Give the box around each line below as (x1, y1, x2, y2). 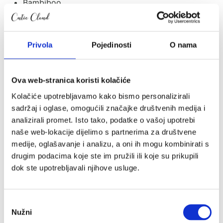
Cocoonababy (23, 128, 76, 139)
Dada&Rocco (23, 188, 72, 199)
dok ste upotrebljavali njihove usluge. (11, 163, 139, 172)
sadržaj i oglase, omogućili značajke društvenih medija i (11, 104, 205, 112)
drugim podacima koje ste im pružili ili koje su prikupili (11, 151, 199, 160)
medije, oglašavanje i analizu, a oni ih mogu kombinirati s (11, 139, 209, 148)
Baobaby (23, 9, 56, 19)
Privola (27, 40, 52, 49)
